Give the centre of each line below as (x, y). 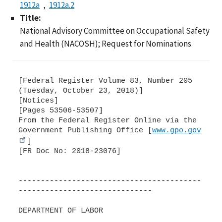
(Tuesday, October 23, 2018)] (81, 91)
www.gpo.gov (176, 131)
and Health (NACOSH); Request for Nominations (106, 43)
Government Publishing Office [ (85, 131)
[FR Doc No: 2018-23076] (69, 151)
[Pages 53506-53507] (60, 111)
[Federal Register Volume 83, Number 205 (105, 81)
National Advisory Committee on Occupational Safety (115, 30)
